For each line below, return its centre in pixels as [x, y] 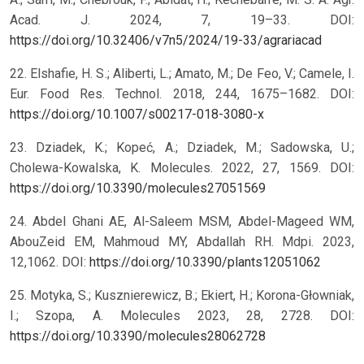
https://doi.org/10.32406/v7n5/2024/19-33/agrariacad [166, 41]
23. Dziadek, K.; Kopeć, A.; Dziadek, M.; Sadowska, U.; [182, 148]
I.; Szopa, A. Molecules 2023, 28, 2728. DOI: [182, 316]
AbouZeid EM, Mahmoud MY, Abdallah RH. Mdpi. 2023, [182, 242]
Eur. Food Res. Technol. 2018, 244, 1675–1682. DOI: [182, 94]
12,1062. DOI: [50, 262]
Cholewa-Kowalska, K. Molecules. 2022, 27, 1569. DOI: [182, 168]
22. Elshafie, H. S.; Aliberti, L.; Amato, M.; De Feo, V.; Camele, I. [182, 74]
